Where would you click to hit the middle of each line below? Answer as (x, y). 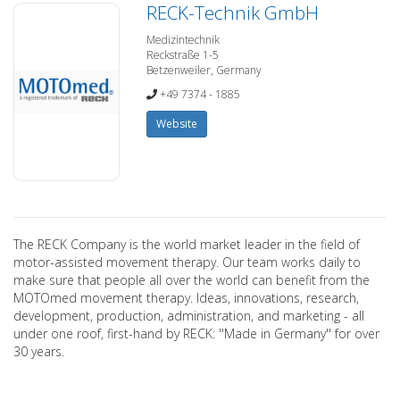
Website (177, 124)
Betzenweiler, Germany (204, 70)
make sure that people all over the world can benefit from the (192, 280)
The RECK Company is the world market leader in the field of (187, 244)
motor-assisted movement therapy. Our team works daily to (187, 262)
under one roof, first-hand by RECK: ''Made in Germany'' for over (196, 333)
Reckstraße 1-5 (183, 55)
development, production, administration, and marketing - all (189, 316)
